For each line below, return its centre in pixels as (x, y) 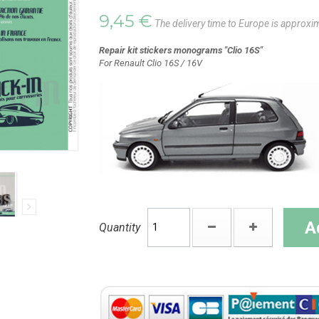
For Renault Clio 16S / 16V (151, 63)
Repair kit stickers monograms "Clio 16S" (181, 50)
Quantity (120, 228)
